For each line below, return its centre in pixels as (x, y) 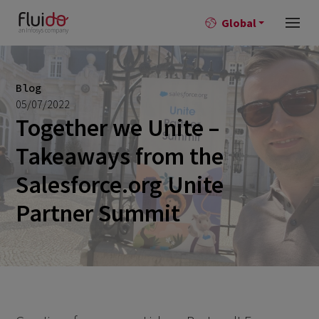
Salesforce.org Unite (119, 184)
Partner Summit (98, 213)
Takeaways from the (119, 156)
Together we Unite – (117, 127)
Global (239, 23)
